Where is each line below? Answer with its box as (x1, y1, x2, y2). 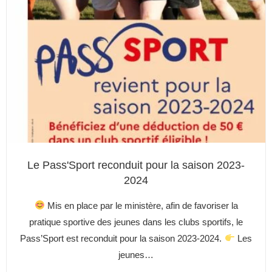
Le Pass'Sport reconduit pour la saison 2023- (27, 158, 245, 171)
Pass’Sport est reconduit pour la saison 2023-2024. (20, 233, 225, 243)
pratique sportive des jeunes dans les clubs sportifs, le (29, 216, 243, 227)
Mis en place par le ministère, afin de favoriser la (44, 200, 238, 211)
